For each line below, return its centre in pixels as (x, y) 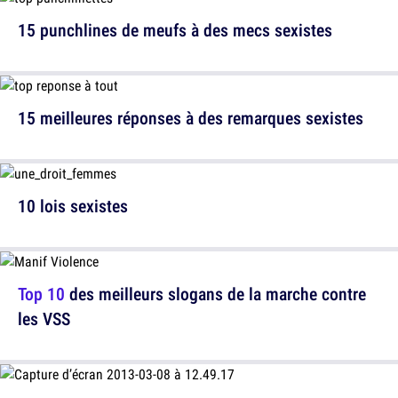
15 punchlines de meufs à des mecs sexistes (175, 30)
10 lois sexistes (73, 206)
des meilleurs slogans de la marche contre (215, 294)
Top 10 (41, 294)
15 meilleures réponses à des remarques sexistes (191, 118)
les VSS (44, 319)
